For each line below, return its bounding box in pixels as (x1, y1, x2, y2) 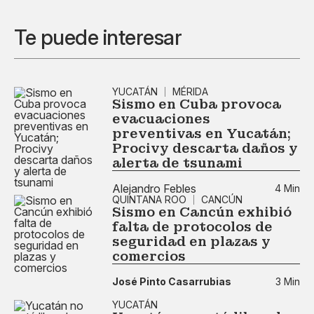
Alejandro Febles (112, 181, 196, 196)
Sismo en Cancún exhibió (112, 204, 292, 220)
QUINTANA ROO (112, 193, 186, 205)
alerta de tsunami (112, 155, 243, 171)
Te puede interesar (14, 25, 182, 50)
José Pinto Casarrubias (112, 275, 231, 287)
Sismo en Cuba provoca (112, 96, 281, 112)
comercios (112, 248, 186, 264)
